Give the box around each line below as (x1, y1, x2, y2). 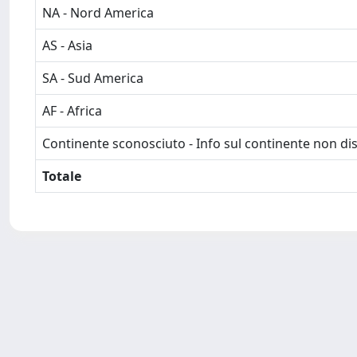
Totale (42, 167, 81, 185)
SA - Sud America (42, 69, 143, 87)
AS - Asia (42, 37, 92, 54)
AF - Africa (42, 102, 102, 120)
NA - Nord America (42, 4, 154, 22)
